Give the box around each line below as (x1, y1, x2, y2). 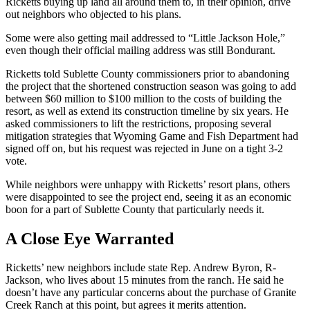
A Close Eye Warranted (6, 229, 174, 248)
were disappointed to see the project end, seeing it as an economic (6, 190, 291, 203)
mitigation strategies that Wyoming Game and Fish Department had (6, 129, 298, 142)
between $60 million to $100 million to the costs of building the (6, 92, 282, 104)
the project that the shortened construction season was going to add (6, 80, 296, 92)
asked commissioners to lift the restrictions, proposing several (6, 117, 271, 129)
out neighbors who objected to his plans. (6, 8, 181, 20)
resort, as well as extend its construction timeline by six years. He (6, 104, 289, 117)
